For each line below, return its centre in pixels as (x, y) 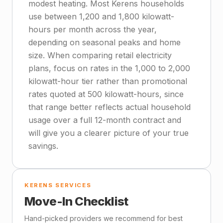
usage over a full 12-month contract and (105, 120)
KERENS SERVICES (58, 185)
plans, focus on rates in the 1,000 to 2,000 (109, 68)
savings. (43, 146)
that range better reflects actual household (110, 107)
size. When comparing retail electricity (100, 55)
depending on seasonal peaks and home (105, 42)
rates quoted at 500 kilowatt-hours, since (106, 94)
